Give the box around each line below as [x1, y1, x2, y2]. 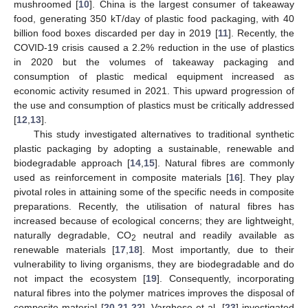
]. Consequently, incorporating [157, 272, 294, 284]
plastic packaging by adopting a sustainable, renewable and [14, 142, 294, 154]
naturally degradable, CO [14, 229, 131, 241]
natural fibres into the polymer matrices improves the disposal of [14, 287, 294, 298]
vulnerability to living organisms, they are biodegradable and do [14, 258, 294, 269]
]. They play [239, 171, 294, 183]
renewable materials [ [14, 243, 115, 255]
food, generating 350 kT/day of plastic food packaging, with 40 [14, 12, 294, 24]
